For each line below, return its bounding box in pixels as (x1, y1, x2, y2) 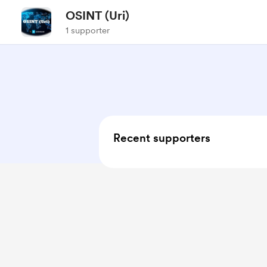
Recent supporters (113, 131, 210, 145)
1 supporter (66, 25, 110, 36)
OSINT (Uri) (66, 8, 129, 23)
